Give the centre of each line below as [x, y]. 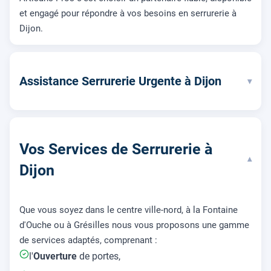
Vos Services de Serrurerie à [116, 149]
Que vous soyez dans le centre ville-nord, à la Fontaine [129, 210]
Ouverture [55, 256]
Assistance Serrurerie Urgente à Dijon [120, 81]
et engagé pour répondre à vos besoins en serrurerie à [128, 14]
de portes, [99, 256]
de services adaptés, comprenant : [88, 240]
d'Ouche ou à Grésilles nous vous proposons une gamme [134, 225]
